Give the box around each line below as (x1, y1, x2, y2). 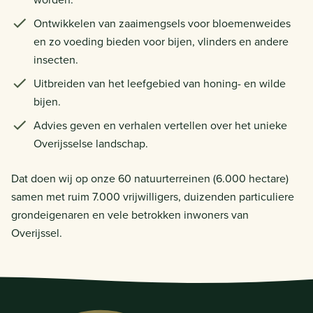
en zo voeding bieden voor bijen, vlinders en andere (34, 34, 289, 50)
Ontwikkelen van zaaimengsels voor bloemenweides (34, 15, 291, 31)
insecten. (34, 52, 78, 68)
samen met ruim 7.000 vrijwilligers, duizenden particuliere (11, 189, 294, 205)
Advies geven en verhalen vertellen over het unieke (34, 117, 287, 133)
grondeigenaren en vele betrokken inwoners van (11, 207, 249, 223)
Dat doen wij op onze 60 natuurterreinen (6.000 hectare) (11, 170, 289, 187)
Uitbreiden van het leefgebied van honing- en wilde (34, 75, 286, 92)
